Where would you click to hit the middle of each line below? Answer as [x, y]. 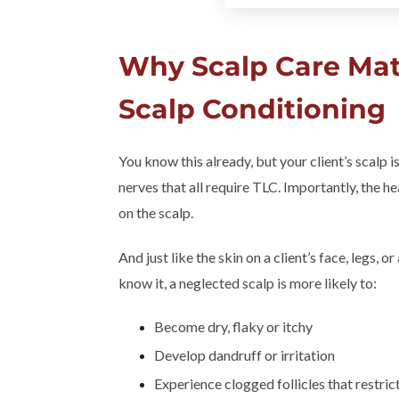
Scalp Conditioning [256, 110]
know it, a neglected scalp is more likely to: [248, 283]
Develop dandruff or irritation [244, 355]
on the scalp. [157, 213]
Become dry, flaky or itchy [233, 327]
